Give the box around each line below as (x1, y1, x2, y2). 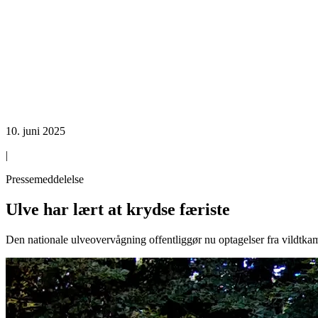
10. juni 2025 (6, 125, 65, 137)
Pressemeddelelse (6, 173, 84, 185)
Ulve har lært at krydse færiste (6, 199, 230, 219)
